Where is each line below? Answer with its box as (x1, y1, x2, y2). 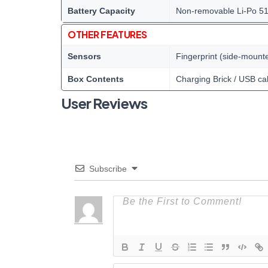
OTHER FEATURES (68, 28, 147, 41)
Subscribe (89, 164, 127, 173)
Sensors (68, 51, 101, 61)
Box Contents (68, 74, 124, 84)
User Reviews (61, 94, 148, 112)
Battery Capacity (68, 6, 135, 16)
